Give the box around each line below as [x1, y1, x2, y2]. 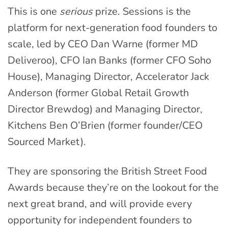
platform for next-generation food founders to [8, 21, 217, 35]
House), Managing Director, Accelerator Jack [8, 70, 209, 84]
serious [60, 5, 93, 19]
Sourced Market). [8, 135, 86, 149]
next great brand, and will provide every [8, 197, 192, 211]
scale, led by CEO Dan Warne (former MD [8, 37, 198, 51]
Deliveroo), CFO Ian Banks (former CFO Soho [8, 53, 211, 68]
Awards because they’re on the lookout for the [8, 181, 219, 195]
